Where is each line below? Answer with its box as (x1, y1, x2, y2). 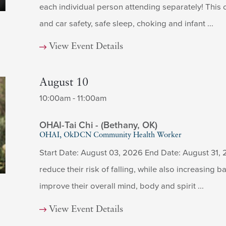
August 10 (39, 77, 88, 89)
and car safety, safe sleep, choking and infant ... (39, 19, 213, 29)
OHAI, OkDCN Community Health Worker (39, 131, 182, 139)
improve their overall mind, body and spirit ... (39, 181, 204, 192)
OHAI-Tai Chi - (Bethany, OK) (39, 119, 157, 131)
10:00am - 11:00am (39, 93, 106, 104)
